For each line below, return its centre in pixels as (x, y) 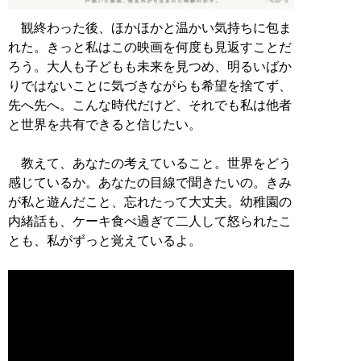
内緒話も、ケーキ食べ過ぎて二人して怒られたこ (150, 222)
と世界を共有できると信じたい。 (105, 125)
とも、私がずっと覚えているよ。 (105, 241)
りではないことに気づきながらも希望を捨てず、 (150, 86)
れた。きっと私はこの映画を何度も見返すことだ (150, 48)
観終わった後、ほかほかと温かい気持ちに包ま (150, 28)
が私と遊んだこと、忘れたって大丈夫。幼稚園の (150, 202)
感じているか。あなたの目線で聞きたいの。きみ (150, 183)
